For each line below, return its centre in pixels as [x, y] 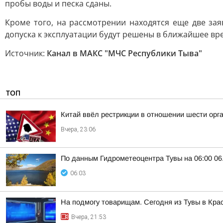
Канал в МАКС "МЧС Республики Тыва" [124, 53]
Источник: [26, 53]
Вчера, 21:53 [89, 217]
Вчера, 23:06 [78, 129]
